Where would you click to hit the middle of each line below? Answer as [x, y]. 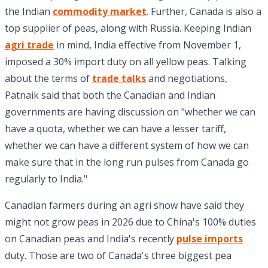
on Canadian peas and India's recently [91, 239]
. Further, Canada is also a [204, 12]
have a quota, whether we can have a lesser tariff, [115, 129]
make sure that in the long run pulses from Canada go [127, 162]
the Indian [29, 12]
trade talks [119, 79]
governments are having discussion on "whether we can [130, 112]
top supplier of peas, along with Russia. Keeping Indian [128, 28]
